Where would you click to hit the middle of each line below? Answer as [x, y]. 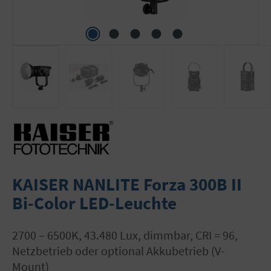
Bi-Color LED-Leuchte [94, 203]
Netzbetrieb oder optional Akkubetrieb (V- [118, 251]
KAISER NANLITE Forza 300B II [127, 184]
